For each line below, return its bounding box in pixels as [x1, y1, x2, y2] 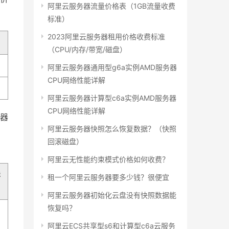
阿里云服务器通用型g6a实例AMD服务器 [48, 63, 177, 72]
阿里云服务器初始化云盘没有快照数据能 [48, 191, 176, 200]
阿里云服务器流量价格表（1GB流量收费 [48, 2, 175, 11]
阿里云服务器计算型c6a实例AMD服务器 [48, 94, 176, 103]
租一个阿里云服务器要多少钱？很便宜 [48, 173, 169, 182]
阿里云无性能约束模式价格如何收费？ [48, 155, 169, 164]
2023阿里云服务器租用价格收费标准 [48, 32, 165, 41]
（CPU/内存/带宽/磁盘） [48, 45, 127, 54]
